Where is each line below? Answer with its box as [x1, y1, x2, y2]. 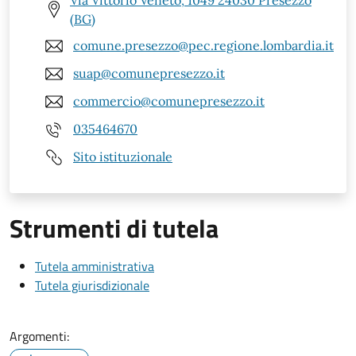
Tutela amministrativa [35, 256, 154, 276]
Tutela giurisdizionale [35, 275, 149, 295]
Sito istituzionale [73, 149, 172, 165]
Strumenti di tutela [10, 208, 219, 247]
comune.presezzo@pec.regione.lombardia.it [73, 37, 334, 54]
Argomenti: [10, 326, 69, 346]
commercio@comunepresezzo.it [73, 93, 265, 110]
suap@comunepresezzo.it [73, 65, 225, 82]
